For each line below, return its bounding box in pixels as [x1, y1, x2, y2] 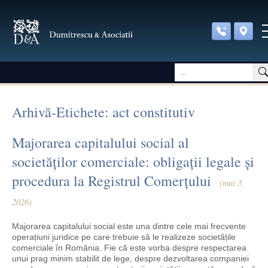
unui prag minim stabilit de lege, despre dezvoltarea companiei [12, 254, 249, 263]
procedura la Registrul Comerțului [12, 171, 211, 190]
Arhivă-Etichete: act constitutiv [12, 102, 195, 121]
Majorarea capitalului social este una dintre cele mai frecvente [12, 221, 246, 231]
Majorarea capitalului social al [12, 133, 189, 152]
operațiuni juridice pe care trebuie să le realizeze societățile [12, 232, 236, 242]
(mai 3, [220, 177, 245, 188]
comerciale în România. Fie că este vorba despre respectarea [12, 243, 246, 252]
